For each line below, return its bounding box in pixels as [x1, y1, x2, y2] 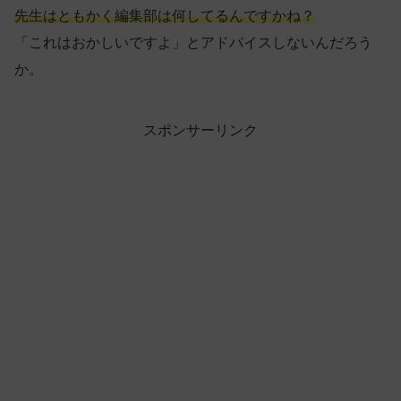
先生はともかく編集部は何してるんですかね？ [14, 7, 315, 23]
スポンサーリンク [143, 122, 258, 138]
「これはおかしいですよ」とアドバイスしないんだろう [14, 34, 372, 50]
